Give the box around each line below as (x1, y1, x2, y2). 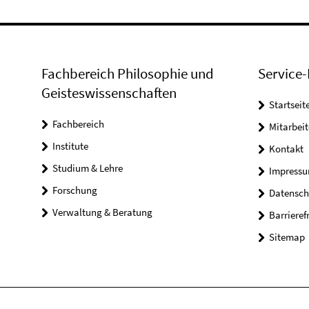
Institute (52, 139, 88, 152)
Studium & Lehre (52, 161, 123, 175)
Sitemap (268, 230, 305, 243)
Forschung (52, 183, 97, 197)
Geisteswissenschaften (41, 83, 177, 102)
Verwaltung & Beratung (52, 206, 152, 219)
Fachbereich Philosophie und (41, 64, 214, 83)
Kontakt (268, 142, 303, 155)
